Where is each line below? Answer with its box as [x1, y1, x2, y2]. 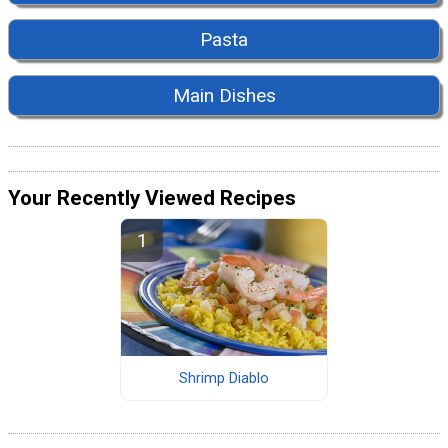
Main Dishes [172, 83, 276, 107]
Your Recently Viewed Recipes [8, 186, 296, 211]
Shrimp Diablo [178, 369, 269, 387]
